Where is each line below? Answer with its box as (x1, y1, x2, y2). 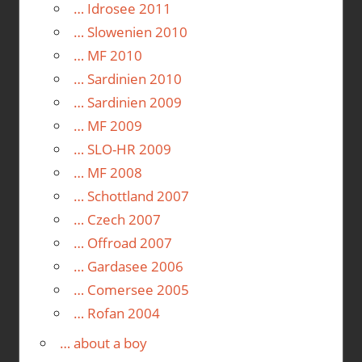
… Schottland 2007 (73, 186, 189, 205)
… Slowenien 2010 (73, 22, 187, 41)
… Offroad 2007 (73, 233, 172, 252)
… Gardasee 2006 (73, 256, 183, 276)
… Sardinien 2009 (73, 92, 182, 112)
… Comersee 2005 (73, 280, 189, 299)
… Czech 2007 (73, 209, 161, 229)
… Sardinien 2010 (73, 69, 182, 88)
